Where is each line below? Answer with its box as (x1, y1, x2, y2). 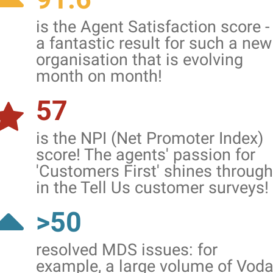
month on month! (36, 66, 162, 86)
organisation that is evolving (36, 50, 243, 69)
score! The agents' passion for (36, 145, 255, 165)
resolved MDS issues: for (36, 240, 218, 260)
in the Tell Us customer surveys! (36, 178, 269, 197)
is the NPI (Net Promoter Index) (36, 129, 263, 148)
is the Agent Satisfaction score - (36, 17, 269, 37)
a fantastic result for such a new (36, 34, 272, 53)
